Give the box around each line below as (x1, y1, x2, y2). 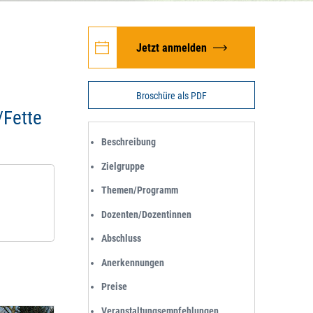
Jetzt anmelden (136, 41, 207, 54)
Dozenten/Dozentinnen (101, 208, 191, 220)
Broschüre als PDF (136, 89, 207, 101)
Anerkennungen (101, 256, 164, 268)
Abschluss (101, 233, 141, 244)
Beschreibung (101, 136, 156, 147)
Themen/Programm (101, 184, 178, 196)
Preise (101, 281, 127, 292)
